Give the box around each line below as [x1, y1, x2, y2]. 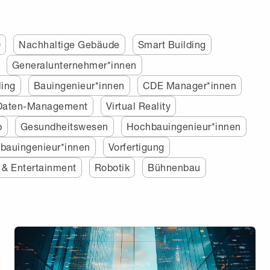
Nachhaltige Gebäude [19, 38, 120, 50]
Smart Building [137, 38, 206, 50]
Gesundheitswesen [20, 120, 108, 132]
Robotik [94, 161, 130, 173]
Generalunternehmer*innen [11, 58, 137, 71]
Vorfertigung [108, 140, 165, 152]
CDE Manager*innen [142, 79, 236, 91]
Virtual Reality [105, 99, 171, 111]
